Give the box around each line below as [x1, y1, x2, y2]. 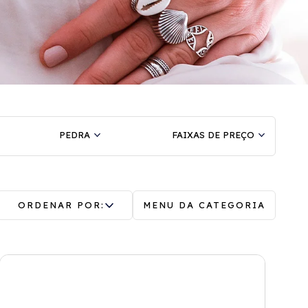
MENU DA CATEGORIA [143, 199, 265, 210]
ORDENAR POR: [18, 199, 104, 210]
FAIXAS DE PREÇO [171, 129, 254, 140]
